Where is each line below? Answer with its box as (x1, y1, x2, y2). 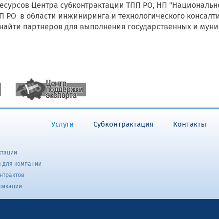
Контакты (173, 121, 206, 128)
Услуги (51, 121, 74, 128)
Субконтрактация (93, 121, 153, 128)
